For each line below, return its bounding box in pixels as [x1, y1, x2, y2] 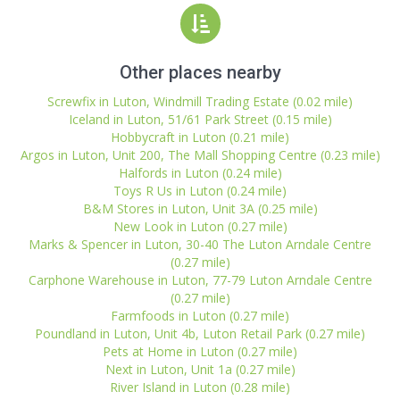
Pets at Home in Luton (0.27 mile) [103, 343, 297, 360]
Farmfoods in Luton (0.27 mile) [111, 307, 289, 324]
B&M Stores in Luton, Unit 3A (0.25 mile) [82, 200, 318, 217]
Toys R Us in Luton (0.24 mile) [113, 182, 287, 199]
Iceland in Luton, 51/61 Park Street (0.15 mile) [68, 111, 332, 128]
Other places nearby [119, 62, 281, 83]
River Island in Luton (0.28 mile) [110, 379, 290, 396]
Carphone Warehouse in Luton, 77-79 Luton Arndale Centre [28, 271, 372, 288]
